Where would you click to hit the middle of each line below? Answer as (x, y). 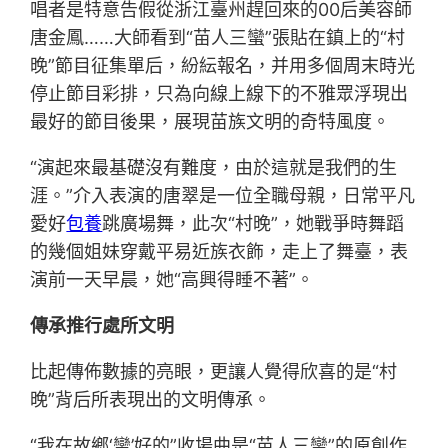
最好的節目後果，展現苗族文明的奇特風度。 (210, 122)
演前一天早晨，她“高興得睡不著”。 (172, 280)
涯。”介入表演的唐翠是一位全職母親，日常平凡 (223, 196)
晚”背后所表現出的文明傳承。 (151, 400)
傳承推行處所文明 (102, 326)
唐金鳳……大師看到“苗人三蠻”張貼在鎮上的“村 (218, 38)
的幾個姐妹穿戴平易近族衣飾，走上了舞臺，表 (219, 252)
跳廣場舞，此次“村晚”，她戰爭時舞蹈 (253, 224)
